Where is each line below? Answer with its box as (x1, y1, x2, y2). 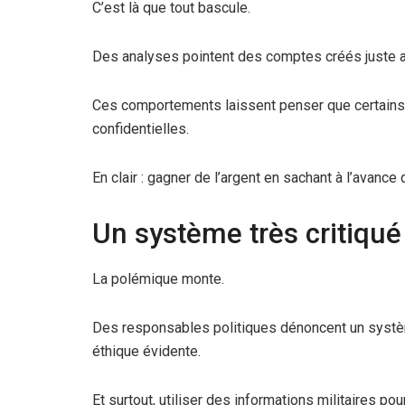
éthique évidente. (92, 343, 201, 361)
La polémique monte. (92, 270, 224, 288)
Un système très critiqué (92, 217, 401, 251)
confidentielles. (92, 120, 189, 138)
